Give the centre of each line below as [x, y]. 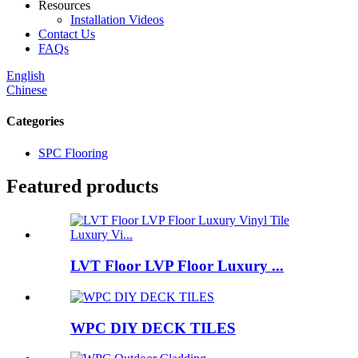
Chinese [27, 90]
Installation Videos [117, 20]
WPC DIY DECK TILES [153, 328]
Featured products [82, 187]
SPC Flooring [73, 153]
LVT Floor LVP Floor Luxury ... [177, 266]
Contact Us [67, 34]
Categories [35, 121]
